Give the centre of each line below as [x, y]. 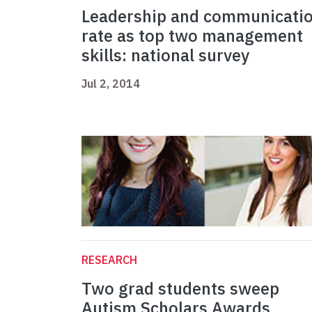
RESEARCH [109, 260]
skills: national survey [165, 55]
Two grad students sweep [180, 289]
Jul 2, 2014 [111, 84]
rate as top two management [192, 36]
